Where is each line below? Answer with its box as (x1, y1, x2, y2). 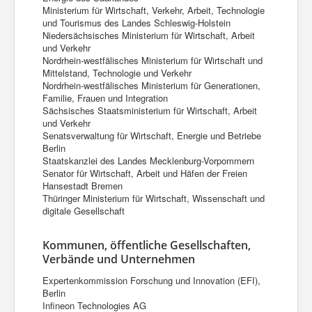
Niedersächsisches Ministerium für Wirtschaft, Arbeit (42, 29, 255, 42)
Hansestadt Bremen (42, 179, 123, 192)
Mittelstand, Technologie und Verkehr (42, 66, 192, 79)
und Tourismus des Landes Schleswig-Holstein (42, 16, 231, 29)
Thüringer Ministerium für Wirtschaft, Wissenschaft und (42, 192, 265, 205)
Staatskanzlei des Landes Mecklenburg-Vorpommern (42, 154, 254, 167)
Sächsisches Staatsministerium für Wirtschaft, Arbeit (42, 104, 257, 117)
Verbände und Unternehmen (42, 251, 195, 267)
